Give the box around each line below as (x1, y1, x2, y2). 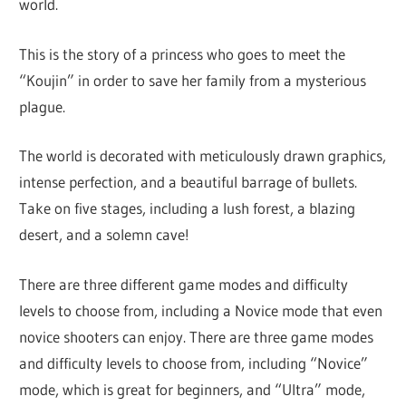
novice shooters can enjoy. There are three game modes (19, 326, 374, 346)
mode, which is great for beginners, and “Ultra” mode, (19, 379, 366, 399)
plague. (19, 96, 66, 116)
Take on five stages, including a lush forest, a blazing (19, 198, 356, 218)
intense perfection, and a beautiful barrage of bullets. (19, 172, 358, 192)
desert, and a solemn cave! (19, 225, 190, 245)
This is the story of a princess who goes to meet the (19, 43, 346, 63)
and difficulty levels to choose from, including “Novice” (19, 353, 369, 372)
